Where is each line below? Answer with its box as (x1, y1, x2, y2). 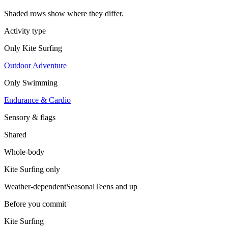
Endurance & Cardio (4, 95, 71, 104)
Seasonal (66, 182, 95, 191)
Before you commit (4, 199, 66, 208)
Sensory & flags (4, 112, 55, 122)
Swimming (22, 78, 58, 87)
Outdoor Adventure (4, 61, 67, 70)
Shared (4, 130, 26, 139)
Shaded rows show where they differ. (4, 9, 124, 18)
